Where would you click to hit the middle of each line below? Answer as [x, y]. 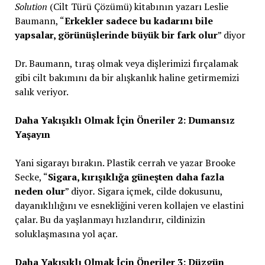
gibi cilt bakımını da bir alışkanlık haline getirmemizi [127, 77]
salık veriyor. [41, 92]
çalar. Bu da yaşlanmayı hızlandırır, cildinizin [110, 219]
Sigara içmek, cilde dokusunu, [159, 191]
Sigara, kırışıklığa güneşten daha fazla [136, 177]
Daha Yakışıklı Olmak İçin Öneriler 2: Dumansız [125, 120]
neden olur [40, 191]
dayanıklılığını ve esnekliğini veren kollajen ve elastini [129, 205]
